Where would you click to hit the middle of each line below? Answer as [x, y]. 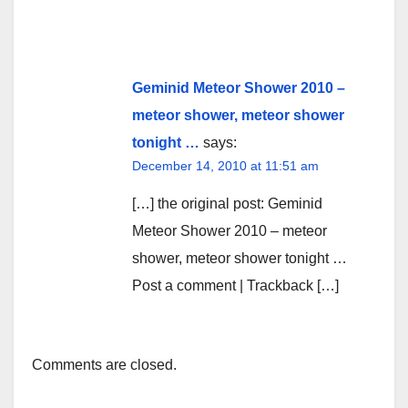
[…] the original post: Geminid [227, 203]
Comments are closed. [104, 364]
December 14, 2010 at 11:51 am [225, 165]
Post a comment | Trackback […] [235, 285]
